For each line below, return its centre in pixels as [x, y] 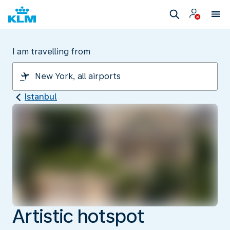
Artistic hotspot [78, 216]
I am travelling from [51, 52]
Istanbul [41, 97]
